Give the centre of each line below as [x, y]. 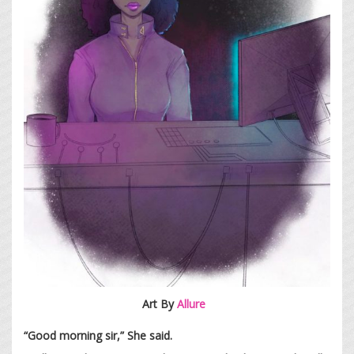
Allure [194, 303]
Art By [160, 303]
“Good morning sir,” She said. [98, 335]
